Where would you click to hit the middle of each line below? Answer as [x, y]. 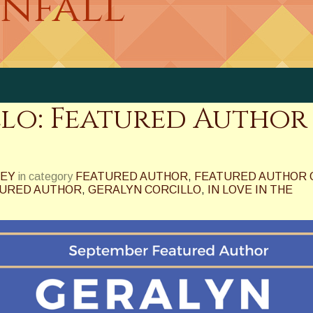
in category [45, 176]
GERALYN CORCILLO [145, 190]
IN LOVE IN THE [250, 190]
